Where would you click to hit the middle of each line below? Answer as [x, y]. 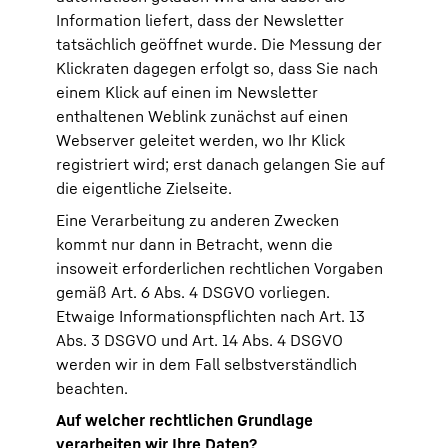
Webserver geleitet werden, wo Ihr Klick [200, 140]
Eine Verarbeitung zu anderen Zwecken [197, 220]
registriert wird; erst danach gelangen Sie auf [220, 164]
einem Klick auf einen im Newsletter [187, 92]
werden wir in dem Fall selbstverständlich [206, 364]
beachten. [92, 388]
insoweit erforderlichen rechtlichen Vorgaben [219, 268]
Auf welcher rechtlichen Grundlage [184, 420]
